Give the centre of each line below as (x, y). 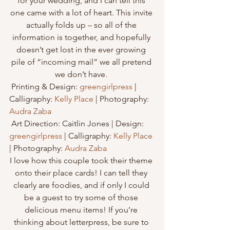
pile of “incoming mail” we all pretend (82, 62)
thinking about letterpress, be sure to (82, 222)
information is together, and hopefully (82, 37)
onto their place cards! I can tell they (82, 173)
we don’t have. (82, 74)
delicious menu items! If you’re (82, 210)
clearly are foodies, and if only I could (82, 185)
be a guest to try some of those (82, 197)
